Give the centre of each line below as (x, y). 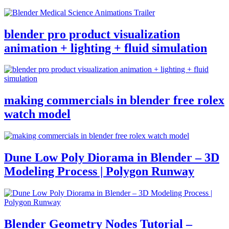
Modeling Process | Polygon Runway (99, 171)
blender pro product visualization (92, 34)
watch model (37, 114)
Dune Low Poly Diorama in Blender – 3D (112, 158)
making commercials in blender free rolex (114, 100)
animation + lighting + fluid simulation (106, 48)
